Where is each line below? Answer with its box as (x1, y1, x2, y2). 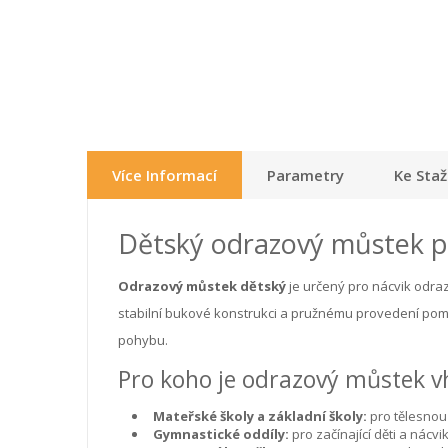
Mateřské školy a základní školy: (153, 406, 367, 425)
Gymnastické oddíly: (153, 424, 289, 443)
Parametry (267, 164, 344, 185)
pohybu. (118, 330, 168, 349)
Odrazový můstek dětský (118, 276, 286, 295)
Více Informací (112, 164, 217, 185)
